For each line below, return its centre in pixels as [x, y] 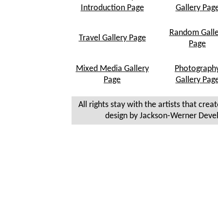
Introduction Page [112, 8]
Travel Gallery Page [112, 38]
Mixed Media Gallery [112, 69]
